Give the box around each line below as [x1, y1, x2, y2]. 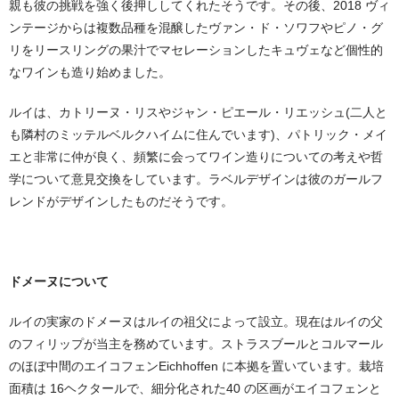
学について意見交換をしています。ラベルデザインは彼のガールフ [9, 171, 383, 186]
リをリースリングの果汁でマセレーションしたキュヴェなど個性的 [9, 42, 383, 57]
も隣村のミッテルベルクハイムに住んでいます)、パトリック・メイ [9, 126, 387, 142]
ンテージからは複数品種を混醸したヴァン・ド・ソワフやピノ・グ [9, 20, 383, 35]
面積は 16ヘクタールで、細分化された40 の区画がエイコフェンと [9, 380, 381, 395]
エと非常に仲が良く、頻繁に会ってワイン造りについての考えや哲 [9, 149, 383, 164]
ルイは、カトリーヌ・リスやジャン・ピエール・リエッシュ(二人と [9, 104, 387, 119]
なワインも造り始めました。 [9, 64, 171, 79]
